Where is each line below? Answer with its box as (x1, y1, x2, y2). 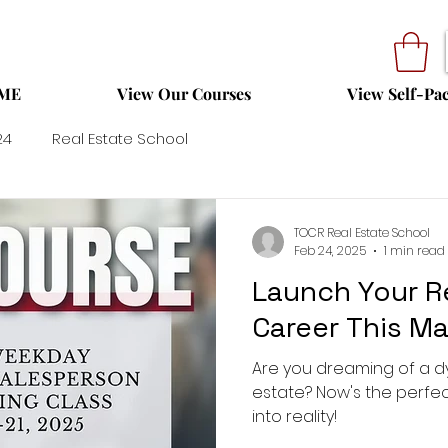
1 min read (384, 242, 445, 260)
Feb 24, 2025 (294, 242, 366, 260)
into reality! (252, 405, 337, 429)
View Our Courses (117, 83, 251, 105)
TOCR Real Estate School (294, 223, 430, 241)
